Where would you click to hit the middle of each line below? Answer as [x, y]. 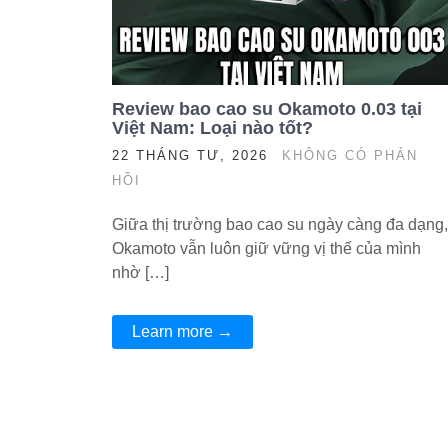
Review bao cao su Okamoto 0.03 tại [267, 109]
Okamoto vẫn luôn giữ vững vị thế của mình [266, 248]
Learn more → [182, 331]
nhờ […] [140, 272]
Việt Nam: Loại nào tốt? [212, 128]
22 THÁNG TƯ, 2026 [190, 155]
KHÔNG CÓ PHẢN [350, 155]
